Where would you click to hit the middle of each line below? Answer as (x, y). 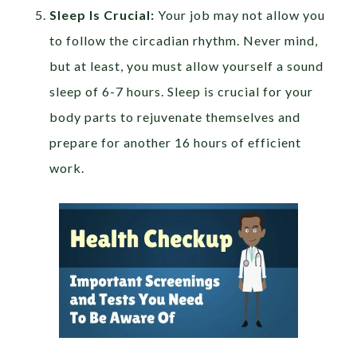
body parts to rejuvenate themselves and (175, 117)
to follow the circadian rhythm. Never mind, (184, 41)
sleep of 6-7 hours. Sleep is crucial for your (182, 92)
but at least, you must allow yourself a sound (187, 66)
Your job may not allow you (240, 15)
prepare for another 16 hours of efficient (176, 143)
